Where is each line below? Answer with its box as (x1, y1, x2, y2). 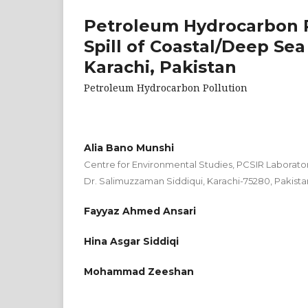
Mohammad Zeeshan (84, 265, 194, 278)
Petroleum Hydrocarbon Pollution (84, 80, 247, 94)
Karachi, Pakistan (84, 56, 236, 77)
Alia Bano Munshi (84, 141, 174, 154)
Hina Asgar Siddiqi (84, 234, 179, 247)
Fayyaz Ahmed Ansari (84, 204, 196, 217)
